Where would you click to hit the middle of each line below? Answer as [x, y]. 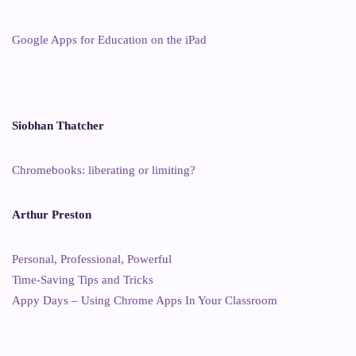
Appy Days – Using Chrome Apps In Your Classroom [145, 300]
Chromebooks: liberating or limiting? [104, 170]
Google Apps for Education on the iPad [109, 39]
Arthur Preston [52, 214]
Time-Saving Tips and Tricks [83, 279]
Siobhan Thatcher [58, 125]
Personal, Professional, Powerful [92, 259]
